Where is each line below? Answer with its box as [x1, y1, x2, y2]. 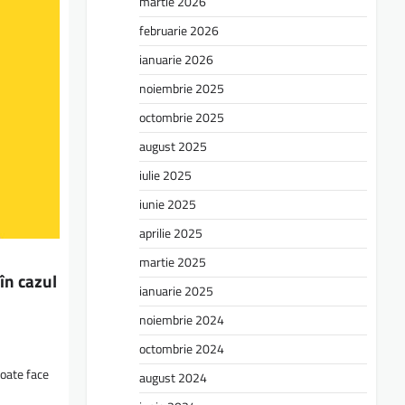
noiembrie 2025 [139, 78, 224, 99]
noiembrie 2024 [139, 309, 224, 330]
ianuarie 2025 [139, 280, 213, 301]
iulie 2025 [139, 165, 192, 185]
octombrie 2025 [139, 107, 224, 127]
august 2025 [139, 136, 207, 156]
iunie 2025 [139, 193, 196, 214]
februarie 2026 [139, 20, 219, 41]
